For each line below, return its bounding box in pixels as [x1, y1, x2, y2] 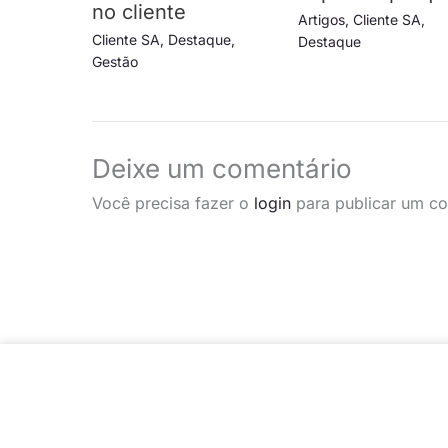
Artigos [298, 10, 346, 28]
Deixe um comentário [92, 152, 352, 184]
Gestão [92, 52, 138, 70]
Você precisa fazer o [92, 192, 254, 213]
